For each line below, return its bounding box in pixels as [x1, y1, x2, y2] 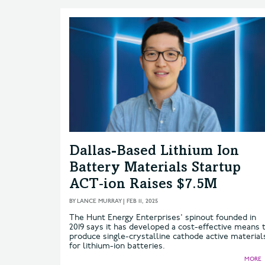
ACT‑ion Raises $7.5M [69, 177, 217, 192]
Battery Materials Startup [69, 161, 241, 176]
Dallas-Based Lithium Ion [69, 144, 239, 159]
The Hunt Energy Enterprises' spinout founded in [69, 212, 256, 222]
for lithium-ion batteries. [69, 240, 165, 251]
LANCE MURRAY [77, 197, 121, 205]
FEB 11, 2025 [127, 197, 158, 205]
